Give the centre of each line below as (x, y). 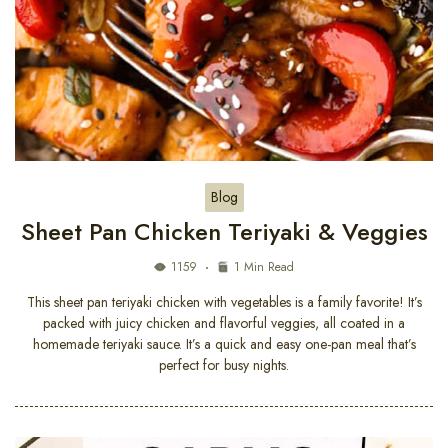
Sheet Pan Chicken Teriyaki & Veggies (224, 232)
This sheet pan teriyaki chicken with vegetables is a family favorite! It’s (224, 302)
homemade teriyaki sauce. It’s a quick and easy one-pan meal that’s (224, 344)
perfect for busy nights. (224, 365)
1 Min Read (264, 267)
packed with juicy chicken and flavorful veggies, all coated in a (224, 323)
